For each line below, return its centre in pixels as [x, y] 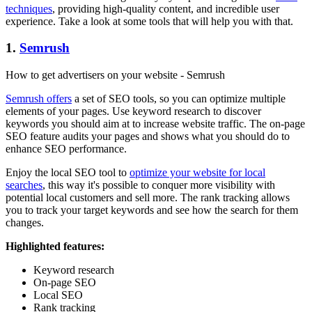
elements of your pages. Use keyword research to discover [133, 111]
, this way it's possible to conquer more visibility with [159, 185]
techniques [29, 8]
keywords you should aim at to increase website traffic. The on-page [155, 124]
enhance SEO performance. [66, 149]
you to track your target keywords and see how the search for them [152, 210]
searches [24, 185]
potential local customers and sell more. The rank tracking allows [148, 198]
